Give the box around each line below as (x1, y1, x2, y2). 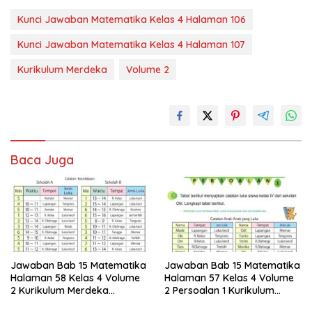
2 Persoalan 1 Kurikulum (164, 283, 274, 297)
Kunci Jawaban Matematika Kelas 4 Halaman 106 (17, 13, 246, 26)
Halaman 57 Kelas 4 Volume (164, 271, 294, 284)
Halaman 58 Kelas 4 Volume (10, 271, 140, 284)
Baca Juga (10, 152, 74, 169)
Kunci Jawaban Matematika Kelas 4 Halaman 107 (17, 38, 245, 52)
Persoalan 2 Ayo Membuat (10, 296, 133, 309)
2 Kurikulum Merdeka (10, 283, 109, 297)
